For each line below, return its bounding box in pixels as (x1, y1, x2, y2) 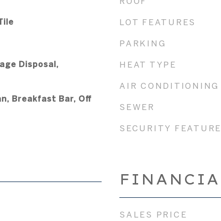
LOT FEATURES (119, 17, 196, 27)
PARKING (119, 38, 166, 48)
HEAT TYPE (119, 60, 177, 69)
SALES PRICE (119, 210, 187, 219)
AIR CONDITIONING (119, 81, 219, 90)
